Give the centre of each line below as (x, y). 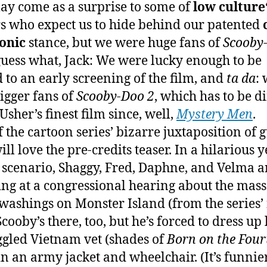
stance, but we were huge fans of (124, 43)
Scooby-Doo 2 (115, 97)
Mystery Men (215, 114)
